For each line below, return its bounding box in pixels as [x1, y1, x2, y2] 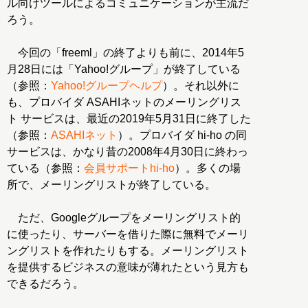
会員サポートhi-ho [84, 162, 175, 175]
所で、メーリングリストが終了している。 [7, 179, 216, 191]
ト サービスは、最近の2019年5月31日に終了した [7, 113, 251, 125]
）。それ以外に [162, 80, 239, 92]
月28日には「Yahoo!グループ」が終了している [7, 63, 241, 76]
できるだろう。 [7, 278, 84, 290]
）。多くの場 [175, 162, 241, 175]
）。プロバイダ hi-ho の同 [118, 129, 247, 142]
